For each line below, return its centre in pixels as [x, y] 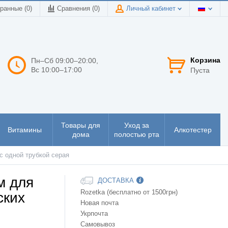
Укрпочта [94, 213]
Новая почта [99, 203]
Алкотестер [193, 130]
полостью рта [137, 135]
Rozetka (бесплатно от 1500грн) [129, 192]
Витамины [25, 130]
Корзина [205, 60]
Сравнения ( [76, 9]
